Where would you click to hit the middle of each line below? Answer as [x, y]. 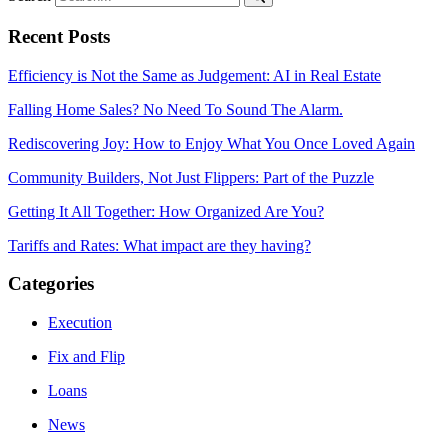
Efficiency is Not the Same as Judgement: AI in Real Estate [194, 75]
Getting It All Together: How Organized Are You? [166, 211]
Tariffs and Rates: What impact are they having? [159, 245]
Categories [51, 284]
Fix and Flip [86, 356]
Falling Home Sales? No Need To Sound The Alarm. [175, 109]
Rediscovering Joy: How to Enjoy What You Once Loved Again [211, 143]
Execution [80, 322]
